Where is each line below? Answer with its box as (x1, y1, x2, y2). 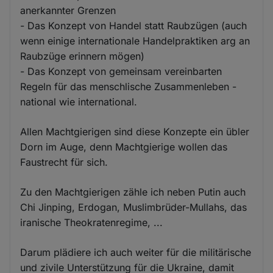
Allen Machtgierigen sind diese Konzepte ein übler (20, 125, 250, 138)
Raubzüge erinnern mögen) (20, 49, 145, 62)
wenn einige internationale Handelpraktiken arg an (20, 34, 250, 47)
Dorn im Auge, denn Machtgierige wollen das (20, 140, 228, 153)
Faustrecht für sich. (20, 155, 108, 168)
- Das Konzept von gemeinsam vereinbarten (20, 65, 222, 77)
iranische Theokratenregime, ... (20, 216, 163, 229)
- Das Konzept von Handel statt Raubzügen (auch (20, 19, 247, 32)
